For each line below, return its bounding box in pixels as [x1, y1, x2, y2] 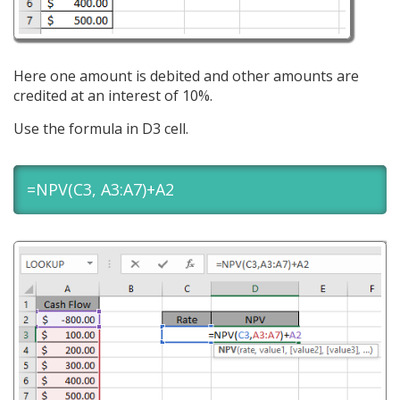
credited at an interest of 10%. [13, 85, 212, 105]
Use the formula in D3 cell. [13, 118, 188, 138]
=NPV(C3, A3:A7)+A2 [27, 178, 174, 200]
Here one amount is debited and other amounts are [13, 65, 359, 86]
